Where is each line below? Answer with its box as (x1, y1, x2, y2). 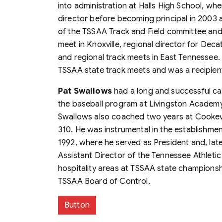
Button (64, 200, 90, 210)
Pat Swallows (58, 86, 114, 96)
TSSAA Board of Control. (58, 176, 150, 186)
